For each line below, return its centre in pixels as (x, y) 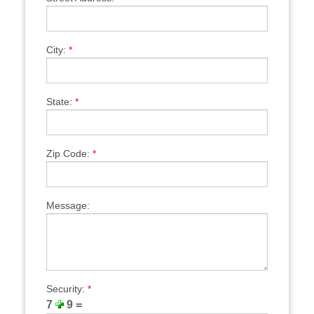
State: (60, 101)
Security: (67, 288)
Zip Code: (69, 153)
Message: (68, 205)
